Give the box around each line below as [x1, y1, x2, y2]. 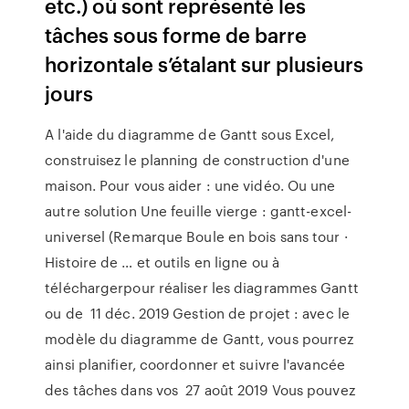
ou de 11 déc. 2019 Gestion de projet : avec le [45, 303, 350, 323]
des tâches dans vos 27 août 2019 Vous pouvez [45, 380, 355, 400]
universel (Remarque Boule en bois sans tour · [45, 226, 348, 246]
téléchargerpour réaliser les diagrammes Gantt [45, 278, 359, 298]
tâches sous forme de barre [45, 20, 308, 48]
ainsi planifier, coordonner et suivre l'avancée [45, 354, 345, 374]
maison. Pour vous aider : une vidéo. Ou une [45, 175, 336, 195]
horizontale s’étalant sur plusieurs [45, 49, 364, 78]
